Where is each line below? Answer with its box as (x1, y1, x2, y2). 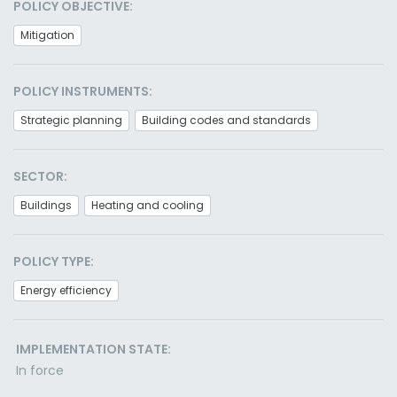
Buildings (20, 198, 72, 213)
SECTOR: (13, 167, 67, 185)
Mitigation (20, 27, 74, 43)
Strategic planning (20, 113, 122, 128)
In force (16, 362, 64, 379)
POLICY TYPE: (13, 253, 94, 270)
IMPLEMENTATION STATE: (16, 340, 171, 358)
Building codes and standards (142, 113, 311, 128)
